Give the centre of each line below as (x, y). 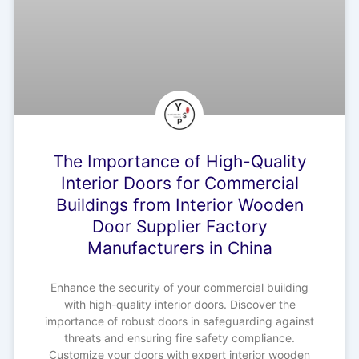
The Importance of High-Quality (179, 162)
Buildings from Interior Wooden (179, 205)
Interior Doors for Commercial (179, 184)
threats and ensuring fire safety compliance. (179, 338)
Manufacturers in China (179, 248)
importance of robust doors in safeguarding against (179, 321)
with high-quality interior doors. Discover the (179, 305)
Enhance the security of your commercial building (179, 288)
